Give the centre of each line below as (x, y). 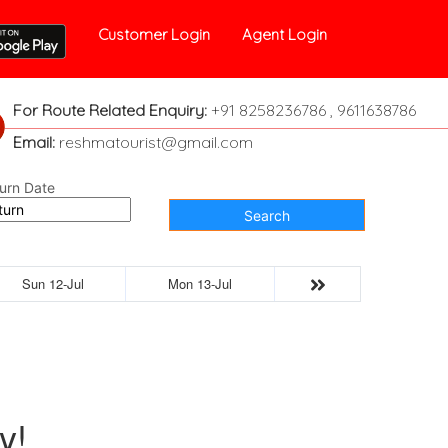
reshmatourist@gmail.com (153, 142)
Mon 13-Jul (200, 283)
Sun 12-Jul (53, 283)
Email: (33, 142)
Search (266, 215)
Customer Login (154, 34)
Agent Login (285, 34)
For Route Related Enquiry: (109, 110)
